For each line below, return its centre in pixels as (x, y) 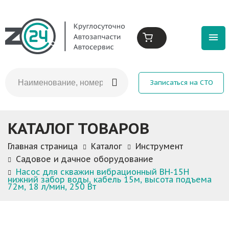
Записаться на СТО (181, 82)
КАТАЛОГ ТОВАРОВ (78, 128)
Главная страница (43, 146)
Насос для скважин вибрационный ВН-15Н (102, 172)
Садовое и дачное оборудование (85, 159)
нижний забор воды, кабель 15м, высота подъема (110, 180)
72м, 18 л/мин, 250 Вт (52, 187)
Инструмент (159, 146)
